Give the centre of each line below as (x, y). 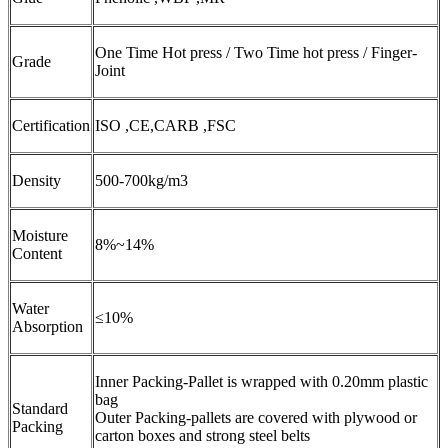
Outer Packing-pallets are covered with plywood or (256, 417)
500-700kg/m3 (141, 180)
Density (36, 180)
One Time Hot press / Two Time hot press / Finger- (256, 52)
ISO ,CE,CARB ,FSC (165, 125)
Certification (51, 125)
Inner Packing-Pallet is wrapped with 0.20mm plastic (261, 381)
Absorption (47, 326)
